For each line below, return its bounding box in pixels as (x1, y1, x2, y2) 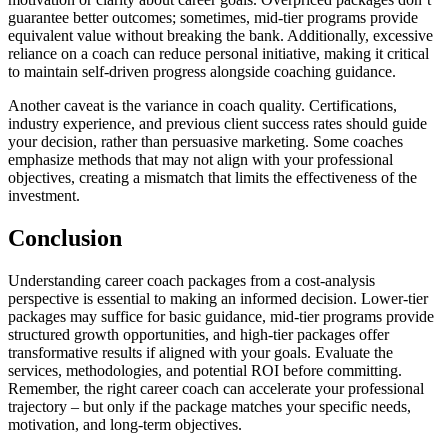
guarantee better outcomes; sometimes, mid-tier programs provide (8, 9, 418, 27)
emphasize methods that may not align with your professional (8, 151, 393, 169)
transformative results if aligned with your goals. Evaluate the (8, 344, 393, 362)
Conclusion (8, 225, 122, 252)
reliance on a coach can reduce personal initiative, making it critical (8, 45, 429, 63)
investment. (8, 187, 80, 205)
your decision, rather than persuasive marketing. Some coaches (8, 133, 403, 151)
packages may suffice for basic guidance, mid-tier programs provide (8, 308, 434, 326)
